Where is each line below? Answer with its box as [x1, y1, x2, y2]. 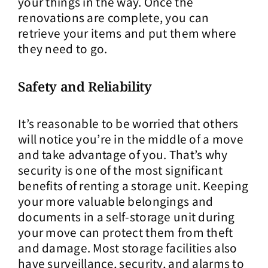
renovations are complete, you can [18, 8, 209, 25]
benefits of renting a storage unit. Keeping [18, 177, 249, 194]
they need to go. [18, 39, 108, 56]
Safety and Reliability [18, 77, 152, 95]
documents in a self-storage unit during [18, 208, 235, 225]
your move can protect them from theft [18, 224, 233, 240]
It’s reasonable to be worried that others [18, 115, 239, 132]
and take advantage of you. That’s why [18, 146, 228, 163]
